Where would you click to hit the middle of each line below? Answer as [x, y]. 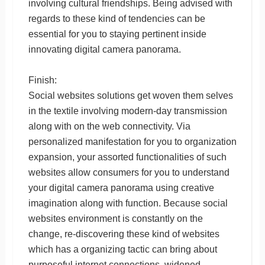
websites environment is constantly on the [115, 218]
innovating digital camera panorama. [104, 49]
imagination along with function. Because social [128, 203]
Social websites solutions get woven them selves [130, 95]
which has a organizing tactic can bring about [122, 249]
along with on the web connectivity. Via [109, 126]
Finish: [42, 80]
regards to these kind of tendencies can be [117, 18]
